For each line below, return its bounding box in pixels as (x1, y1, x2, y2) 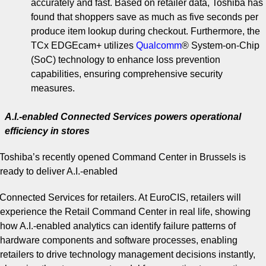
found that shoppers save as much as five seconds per (31, 11, 258, 22)
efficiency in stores (5, 125, 90, 136)
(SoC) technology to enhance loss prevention (31, 54, 220, 65)
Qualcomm (136, 40, 182, 50)
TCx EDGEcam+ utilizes (31, 40, 136, 50)
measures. (31, 83, 75, 93)
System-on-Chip (189, 40, 259, 50)
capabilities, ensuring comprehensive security (31, 68, 223, 79)
